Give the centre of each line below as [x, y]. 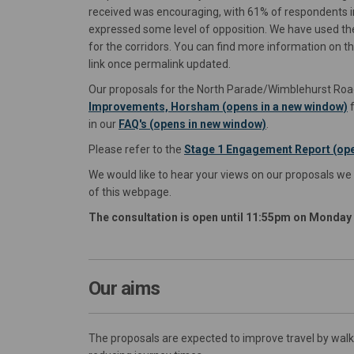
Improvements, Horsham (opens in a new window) [218, 106]
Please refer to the [136, 149]
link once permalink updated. [160, 64]
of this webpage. [130, 192]
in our [104, 124]
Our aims [124, 288]
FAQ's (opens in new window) [192, 124]
